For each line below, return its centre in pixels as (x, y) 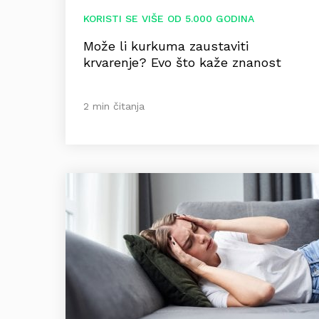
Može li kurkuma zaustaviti (166, 46)
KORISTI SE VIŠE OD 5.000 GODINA (169, 19)
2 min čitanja (114, 106)
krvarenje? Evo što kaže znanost (182, 62)
